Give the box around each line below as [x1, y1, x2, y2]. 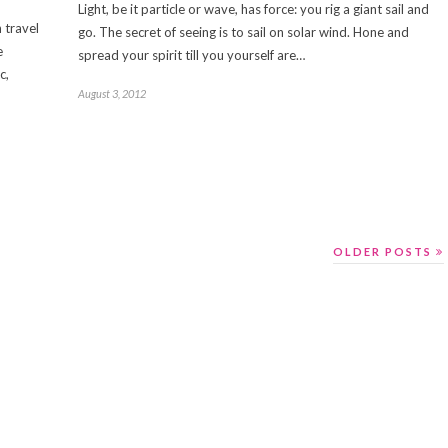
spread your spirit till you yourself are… [78, 47, 305, 64]
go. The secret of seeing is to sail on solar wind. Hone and [78, 24, 409, 41]
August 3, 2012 [78, 87, 146, 101]
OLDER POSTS [333, 245, 436, 259]
